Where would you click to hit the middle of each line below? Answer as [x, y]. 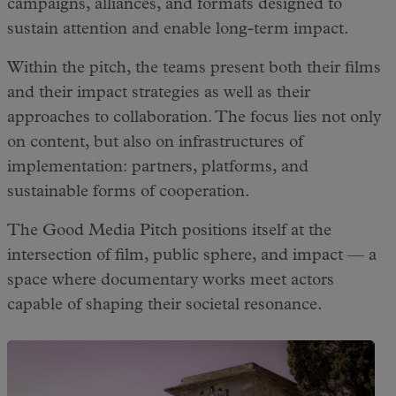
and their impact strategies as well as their [159, 94]
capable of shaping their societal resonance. [165, 306]
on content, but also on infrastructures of [155, 144]
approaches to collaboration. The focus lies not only [194, 119]
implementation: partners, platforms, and [158, 168]
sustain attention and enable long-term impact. [178, 30]
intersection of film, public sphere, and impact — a [192, 257]
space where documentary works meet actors [171, 282]
